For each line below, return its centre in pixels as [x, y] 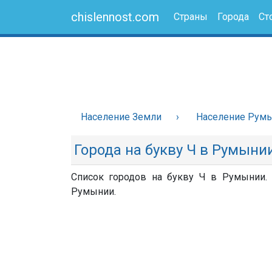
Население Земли [121, 117]
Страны [191, 17]
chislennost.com [115, 17]
